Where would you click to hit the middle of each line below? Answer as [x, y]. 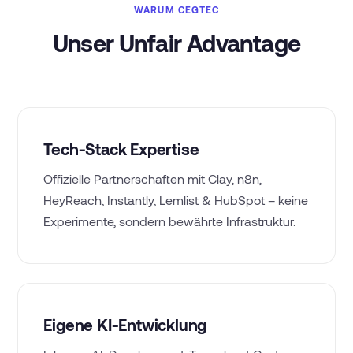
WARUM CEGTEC [176, 9]
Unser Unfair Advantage [176, 43]
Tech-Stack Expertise [121, 149]
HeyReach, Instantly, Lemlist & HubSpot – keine [176, 200]
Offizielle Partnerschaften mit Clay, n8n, [153, 178]
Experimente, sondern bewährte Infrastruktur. [170, 221]
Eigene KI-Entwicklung [125, 325]
